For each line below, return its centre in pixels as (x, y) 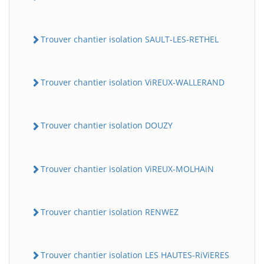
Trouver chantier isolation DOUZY (107, 126)
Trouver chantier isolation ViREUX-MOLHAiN (127, 169)
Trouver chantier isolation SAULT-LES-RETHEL (130, 39)
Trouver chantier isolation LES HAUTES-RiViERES (135, 255)
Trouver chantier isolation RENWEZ (110, 212)
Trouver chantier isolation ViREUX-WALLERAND (133, 82)
